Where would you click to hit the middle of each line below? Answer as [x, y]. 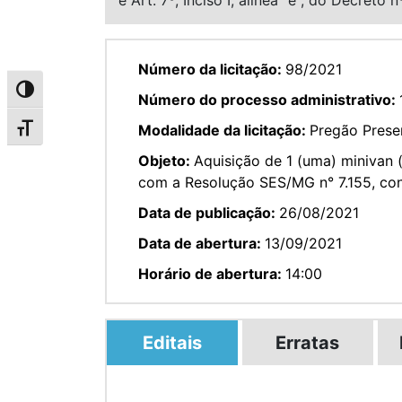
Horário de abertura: [212, 273]
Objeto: [166, 160]
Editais [172, 342]
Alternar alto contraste [83, 94]
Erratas [308, 342]
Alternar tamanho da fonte [96, 131]
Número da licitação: [212, 69]
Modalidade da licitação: [224, 130]
